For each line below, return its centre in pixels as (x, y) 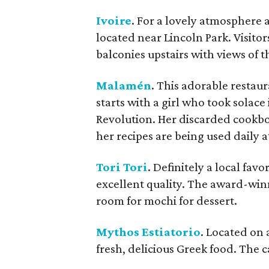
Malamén (124, 85)
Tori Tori (122, 167)
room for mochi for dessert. (167, 201)
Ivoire (114, 20)
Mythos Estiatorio (148, 232)
